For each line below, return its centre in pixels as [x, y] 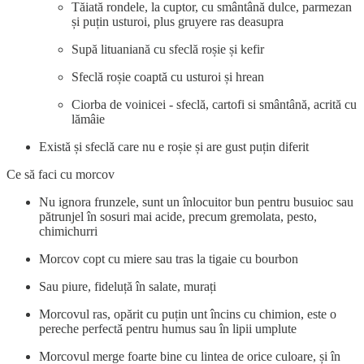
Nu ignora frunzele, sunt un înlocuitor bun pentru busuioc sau [196, 201]
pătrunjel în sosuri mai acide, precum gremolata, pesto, [178, 216]
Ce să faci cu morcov [61, 174]
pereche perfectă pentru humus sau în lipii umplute [168, 328]
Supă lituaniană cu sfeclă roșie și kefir [168, 49]
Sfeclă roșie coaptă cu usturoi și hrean [168, 76]
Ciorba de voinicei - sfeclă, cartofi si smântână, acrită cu [214, 104]
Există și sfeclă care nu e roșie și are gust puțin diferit [177, 146]
